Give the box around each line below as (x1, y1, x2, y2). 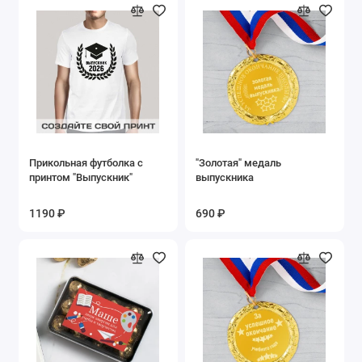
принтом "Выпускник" (29, 170, 133, 183)
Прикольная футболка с (29, 156, 143, 169)
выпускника (196, 170, 254, 183)
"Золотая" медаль (196, 156, 281, 169)
